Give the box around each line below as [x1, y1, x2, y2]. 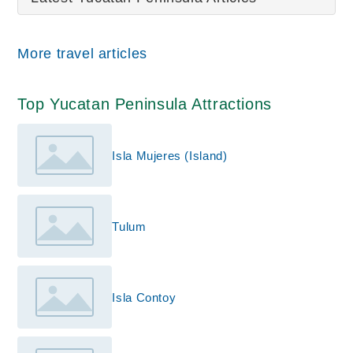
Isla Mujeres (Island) [112, 148, 228, 162]
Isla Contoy [112, 290, 176, 304]
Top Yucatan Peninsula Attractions [17, 95, 272, 113]
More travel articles [17, 45, 147, 61]
